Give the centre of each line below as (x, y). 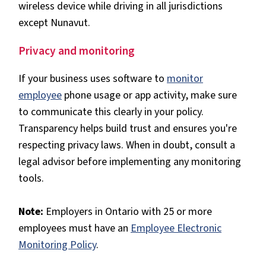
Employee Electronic (176, 229)
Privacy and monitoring (77, 51)
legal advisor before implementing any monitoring (130, 162)
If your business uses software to (93, 79)
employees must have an (75, 229)
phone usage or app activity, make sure (149, 96)
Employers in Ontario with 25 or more (129, 212)
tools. (31, 179)
